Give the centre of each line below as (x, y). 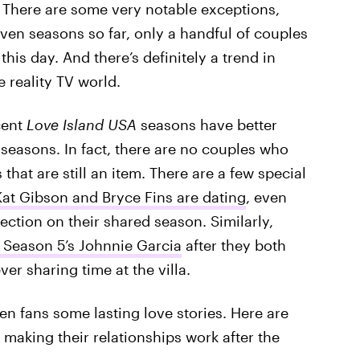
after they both (233, 245)
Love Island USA (81, 125)
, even (266, 197)
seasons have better (207, 125)
